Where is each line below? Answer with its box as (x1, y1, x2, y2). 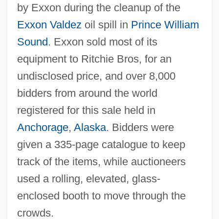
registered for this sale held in (17, 104, 155, 116)
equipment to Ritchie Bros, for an (17, 52, 172, 65)
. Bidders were (106, 121, 174, 133)
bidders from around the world (17, 87, 157, 99)
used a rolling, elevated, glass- (17, 172, 160, 185)
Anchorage (17, 121, 68, 133)
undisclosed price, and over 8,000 (17, 69, 175, 82)
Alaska (73, 121, 106, 133)
